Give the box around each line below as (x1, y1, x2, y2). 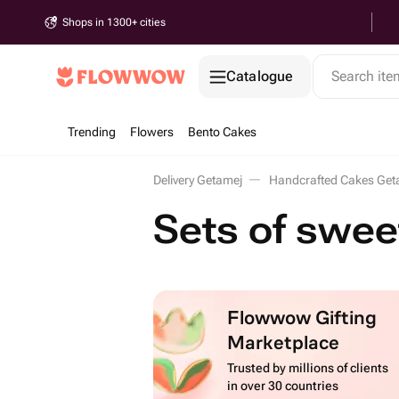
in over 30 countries (227, 379, 339, 393)
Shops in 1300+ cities (62, 16, 166, 28)
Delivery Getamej (153, 173, 242, 187)
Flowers (130, 125, 174, 139)
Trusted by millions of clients (227, 361, 389, 375)
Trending (68, 125, 116, 139)
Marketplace (227, 322, 340, 361)
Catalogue (226, 68, 294, 85)
